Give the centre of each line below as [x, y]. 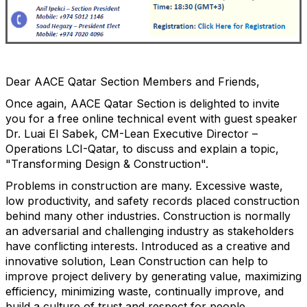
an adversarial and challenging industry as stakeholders [150, 231]
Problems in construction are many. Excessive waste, [144, 186]
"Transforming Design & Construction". [107, 164]
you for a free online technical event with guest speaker [151, 119]
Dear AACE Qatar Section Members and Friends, [133, 82]
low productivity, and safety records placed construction [152, 201]
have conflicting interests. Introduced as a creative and [148, 246]
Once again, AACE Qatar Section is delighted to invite [143, 104]
